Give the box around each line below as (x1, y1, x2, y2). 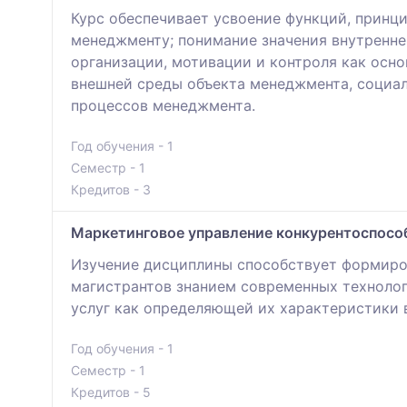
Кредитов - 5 (71, 384, 151, 401)
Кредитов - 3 (71, 182, 151, 198)
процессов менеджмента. (71, 96, 255, 115)
